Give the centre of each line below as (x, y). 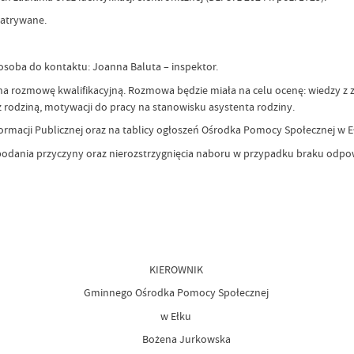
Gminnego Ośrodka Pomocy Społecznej (177, 293)
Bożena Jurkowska (177, 339)
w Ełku (177, 316)
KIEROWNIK (177, 269)
